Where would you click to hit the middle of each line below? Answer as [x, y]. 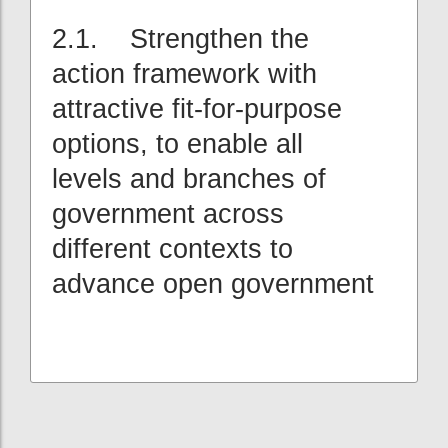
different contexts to [172, 248]
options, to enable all [177, 143]
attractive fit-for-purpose [197, 108]
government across [168, 213]
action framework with [184, 73]
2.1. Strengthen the [180, 38]
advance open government [213, 283]
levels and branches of [189, 178]
